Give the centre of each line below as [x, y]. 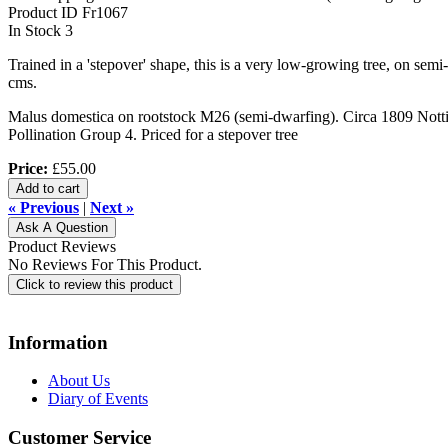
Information [58, 342]
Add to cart [48, 188]
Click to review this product [94, 284]
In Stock [34, 30]
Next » [112, 207]
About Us [79, 381]
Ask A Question [62, 227]
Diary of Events [98, 399]
